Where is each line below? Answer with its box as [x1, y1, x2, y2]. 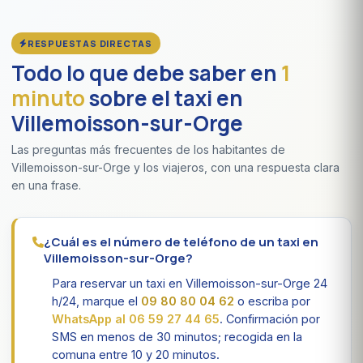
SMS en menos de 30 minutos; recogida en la [52, 329, 302, 344]
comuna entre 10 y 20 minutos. [52, 347, 220, 361]
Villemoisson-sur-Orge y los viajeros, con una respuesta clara [11, 160, 340, 174]
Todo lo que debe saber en [11, 58, 281, 88]
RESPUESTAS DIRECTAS [27, 36, 153, 49]
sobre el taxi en [85, 83, 243, 113]
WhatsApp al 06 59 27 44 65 [52, 311, 220, 326]
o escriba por [234, 293, 310, 308]
